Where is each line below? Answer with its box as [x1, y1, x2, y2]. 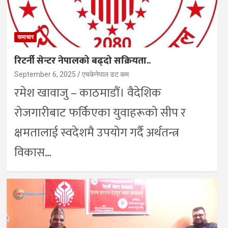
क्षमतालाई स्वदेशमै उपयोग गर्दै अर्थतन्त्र [14, 122, 179, 143]
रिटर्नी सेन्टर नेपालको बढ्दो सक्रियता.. [14, 52, 151, 69]
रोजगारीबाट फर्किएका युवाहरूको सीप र [14, 102, 186, 123]
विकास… [14, 142, 51, 163]
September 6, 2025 [14, 70, 76, 78]
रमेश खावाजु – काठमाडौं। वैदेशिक [14, 82, 161, 103]
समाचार [17, 33, 34, 41]
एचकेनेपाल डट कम [81, 70, 129, 78]
